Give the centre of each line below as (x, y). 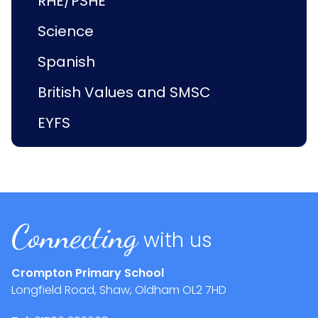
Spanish (66, 62)
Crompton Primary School (88, 273)
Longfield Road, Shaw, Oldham (95, 290)
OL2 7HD (203, 290)
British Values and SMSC (124, 92)
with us (178, 240)
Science (66, 31)
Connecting (75, 237)
